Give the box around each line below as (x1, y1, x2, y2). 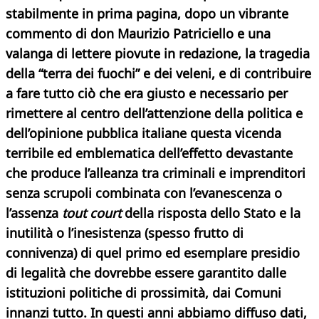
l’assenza (6, 204, 62, 222)
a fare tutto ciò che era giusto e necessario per (6, 85, 288, 103)
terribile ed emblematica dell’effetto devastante (6, 145, 293, 162)
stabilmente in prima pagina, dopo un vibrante (6, 5, 288, 23)
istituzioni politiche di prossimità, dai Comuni (6, 284, 281, 302)
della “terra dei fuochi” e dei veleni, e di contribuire (6, 65, 311, 83)
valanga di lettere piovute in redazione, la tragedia (6, 45, 310, 63)
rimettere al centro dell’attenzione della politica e (6, 105, 303, 122)
